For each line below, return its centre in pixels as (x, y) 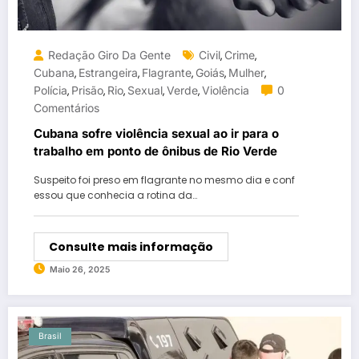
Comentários (67, 107)
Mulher (246, 72)
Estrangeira (108, 72)
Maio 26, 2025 (80, 269)
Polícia (50, 90)
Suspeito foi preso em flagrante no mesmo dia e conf (164, 179)
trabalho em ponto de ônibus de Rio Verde (155, 151)
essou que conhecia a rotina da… (115, 195)
